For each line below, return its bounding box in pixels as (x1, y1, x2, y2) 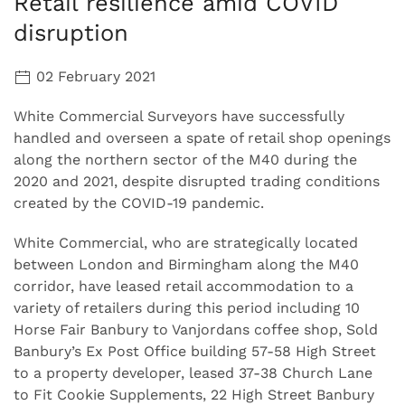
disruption (14, 18, 128, 46)
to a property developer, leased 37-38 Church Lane (14, 363, 372, 381)
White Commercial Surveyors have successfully (14, 107, 344, 125)
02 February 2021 (32, 67, 155, 85)
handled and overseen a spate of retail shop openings (14, 128, 391, 146)
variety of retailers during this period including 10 (14, 298, 360, 316)
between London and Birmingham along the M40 (14, 255, 359, 273)
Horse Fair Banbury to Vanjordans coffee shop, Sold (14, 320, 378, 338)
